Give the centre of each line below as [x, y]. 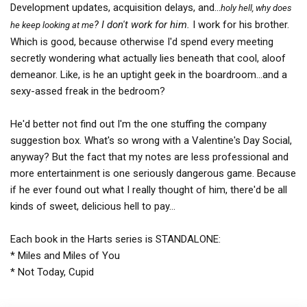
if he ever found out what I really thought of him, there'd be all [149, 190]
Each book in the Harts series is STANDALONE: [115, 240]
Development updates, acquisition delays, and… [115, 8]
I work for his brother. [240, 25]
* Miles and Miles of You [65, 256]
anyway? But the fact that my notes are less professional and [149, 157]
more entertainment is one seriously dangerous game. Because [153, 174]
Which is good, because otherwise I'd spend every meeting [142, 42]
